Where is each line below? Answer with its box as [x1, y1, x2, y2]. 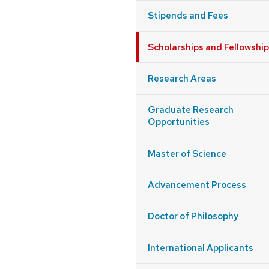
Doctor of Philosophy [148, 210, 239, 223]
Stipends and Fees [148, 9, 229, 22]
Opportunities [148, 115, 210, 128]
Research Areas [148, 72, 217, 85]
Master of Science [148, 147, 227, 160]
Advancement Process [148, 178, 247, 192]
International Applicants [148, 241, 254, 254]
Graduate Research [148, 103, 234, 116]
